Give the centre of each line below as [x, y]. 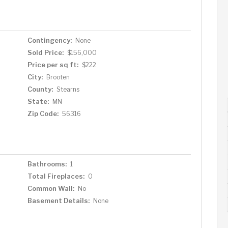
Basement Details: [58, 201]
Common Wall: [51, 188]
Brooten [58, 77]
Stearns [68, 89]
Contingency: [49, 40]
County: [40, 89]
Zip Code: [43, 113]
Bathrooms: [47, 164]
